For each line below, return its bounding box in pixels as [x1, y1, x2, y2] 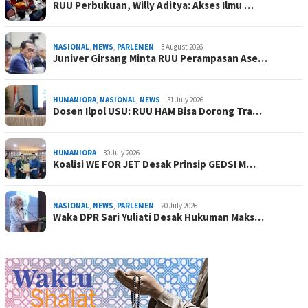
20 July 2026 [161, 201, 197, 211]
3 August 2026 [161, 42, 203, 52]
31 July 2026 [167, 95, 203, 105]
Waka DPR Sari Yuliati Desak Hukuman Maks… [53, 210, 264, 224]
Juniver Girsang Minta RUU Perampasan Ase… [53, 52, 267, 65]
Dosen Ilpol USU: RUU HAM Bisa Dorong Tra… [53, 104, 262, 118]
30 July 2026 [103, 148, 140, 158]
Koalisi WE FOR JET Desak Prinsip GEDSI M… [53, 157, 256, 171]
